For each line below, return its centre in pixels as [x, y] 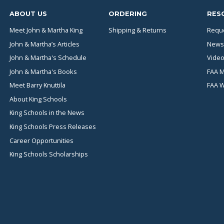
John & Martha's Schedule [48, 58]
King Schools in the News [47, 113]
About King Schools [38, 99]
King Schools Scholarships [49, 154]
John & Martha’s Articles [44, 44]
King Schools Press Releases [53, 127]
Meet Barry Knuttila [37, 85]
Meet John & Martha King [46, 30]
